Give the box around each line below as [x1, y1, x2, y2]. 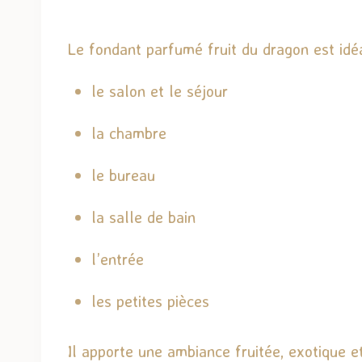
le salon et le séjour [91, 80, 228, 101]
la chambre [91, 122, 166, 143]
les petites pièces [91, 290, 209, 311]
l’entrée [91, 248, 144, 269]
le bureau [91, 164, 155, 185]
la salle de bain [91, 206, 196, 227]
